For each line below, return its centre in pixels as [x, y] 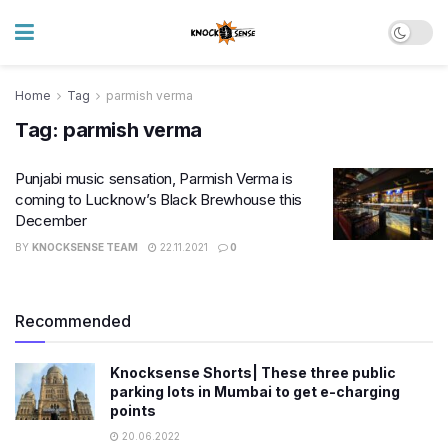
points [133, 410]
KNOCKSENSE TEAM [85, 247]
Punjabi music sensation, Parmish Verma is [154, 178]
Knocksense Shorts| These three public [253, 372]
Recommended [73, 321]
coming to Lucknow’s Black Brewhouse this [158, 199]
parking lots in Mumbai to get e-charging [255, 391]
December [51, 220]
